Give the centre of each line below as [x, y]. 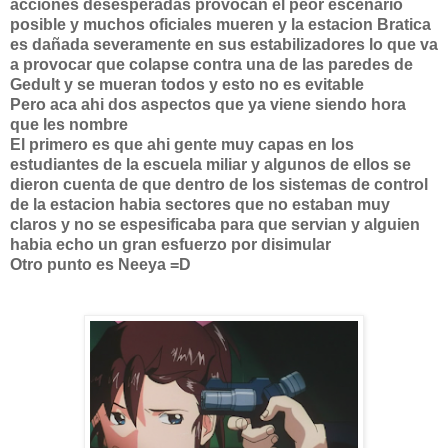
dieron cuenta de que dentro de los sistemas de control [219, 184]
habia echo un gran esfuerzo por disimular [170, 244]
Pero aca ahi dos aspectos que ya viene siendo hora [208, 104]
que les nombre [69, 124]
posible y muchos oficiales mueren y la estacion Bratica [220, 24]
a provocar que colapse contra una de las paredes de [211, 64]
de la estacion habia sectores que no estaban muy [200, 204]
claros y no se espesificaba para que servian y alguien [215, 224]
